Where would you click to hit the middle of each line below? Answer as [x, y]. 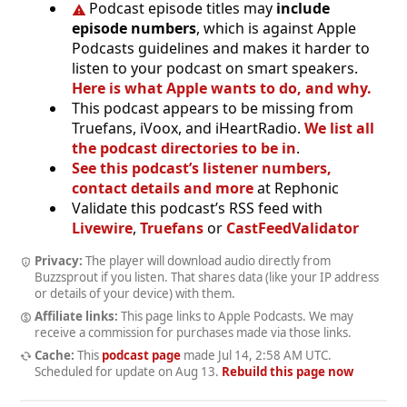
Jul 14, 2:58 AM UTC [273, 355]
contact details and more [163, 189]
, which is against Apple [276, 29]
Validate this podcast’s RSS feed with [197, 208]
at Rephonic [296, 189]
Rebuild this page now [288, 371]
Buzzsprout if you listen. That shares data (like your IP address [207, 278]
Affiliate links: [76, 316]
